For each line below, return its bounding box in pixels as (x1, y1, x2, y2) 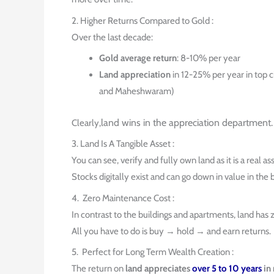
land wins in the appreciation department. (101, 116, 273, 128)
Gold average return (99, 53, 177, 64)
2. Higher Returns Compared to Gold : (72, 15, 213, 26)
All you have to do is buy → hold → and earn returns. (72, 225, 271, 237)
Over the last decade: (72, 31, 153, 43)
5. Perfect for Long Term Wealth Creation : (72, 246, 234, 257)
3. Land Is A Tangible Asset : (72, 138, 174, 149)
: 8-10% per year (177, 53, 240, 64)
